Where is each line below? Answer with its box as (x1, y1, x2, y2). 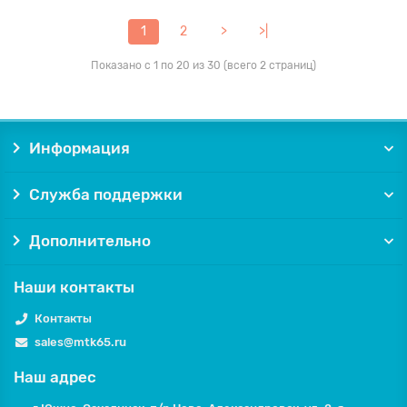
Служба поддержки (28, 185, 183, 203)
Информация (28, 139, 130, 157)
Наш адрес (14, 368, 96, 386)
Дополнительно (28, 232, 151, 250)
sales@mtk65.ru (34, 335, 126, 349)
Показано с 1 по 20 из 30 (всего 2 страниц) (91, 58, 316, 72)
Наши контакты (14, 278, 134, 296)
